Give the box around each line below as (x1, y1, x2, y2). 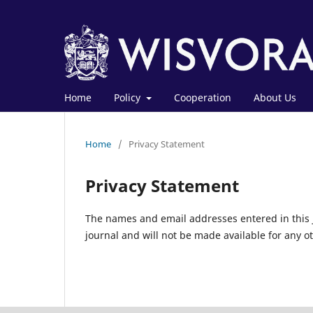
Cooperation (173, 90, 231, 104)
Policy (114, 90, 143, 104)
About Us (253, 90, 296, 104)
